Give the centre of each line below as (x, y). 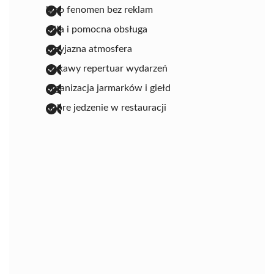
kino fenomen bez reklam (99, 9)
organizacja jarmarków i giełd (108, 88)
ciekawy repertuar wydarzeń (107, 68)
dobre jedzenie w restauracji (106, 107)
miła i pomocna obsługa (97, 29)
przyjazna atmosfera (89, 49)
